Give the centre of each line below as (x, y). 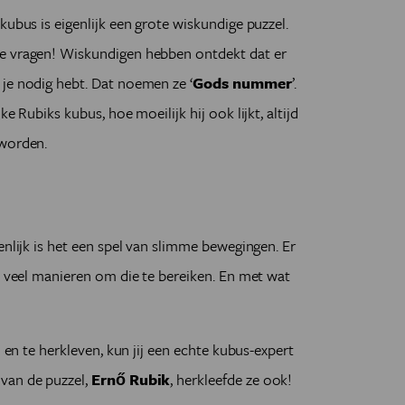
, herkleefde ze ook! (231, 379)
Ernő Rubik (131, 379)
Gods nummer (242, 83)
